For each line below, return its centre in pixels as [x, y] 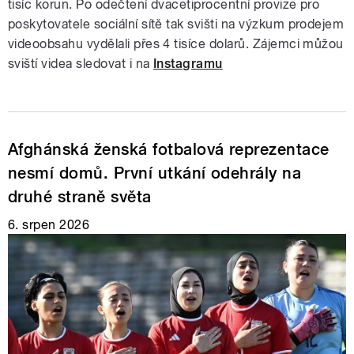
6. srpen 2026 [49, 224]
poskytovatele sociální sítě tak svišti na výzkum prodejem [176, 24]
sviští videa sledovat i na [81, 63]
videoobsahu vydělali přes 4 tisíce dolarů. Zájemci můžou [176, 43]
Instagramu [188, 63]
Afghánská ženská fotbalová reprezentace [169, 149]
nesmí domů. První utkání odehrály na [155, 173]
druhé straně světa [80, 196]
